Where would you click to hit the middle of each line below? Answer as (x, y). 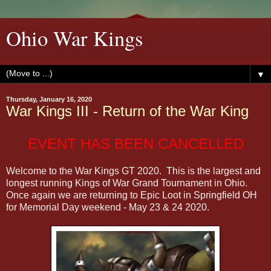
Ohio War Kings (74, 38)
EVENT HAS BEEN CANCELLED (135, 143)
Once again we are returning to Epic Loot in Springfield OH (132, 195)
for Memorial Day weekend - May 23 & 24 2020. (108, 207)
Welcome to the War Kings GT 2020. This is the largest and (133, 171)
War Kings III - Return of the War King (127, 111)
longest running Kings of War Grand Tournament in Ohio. (128, 183)
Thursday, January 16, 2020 (49, 99)
